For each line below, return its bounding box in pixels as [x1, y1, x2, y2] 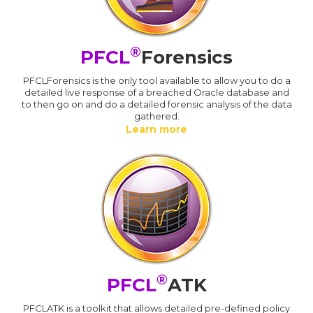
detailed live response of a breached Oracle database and [24, 86, 289, 98]
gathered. [133, 110, 180, 122]
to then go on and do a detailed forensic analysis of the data [21, 98, 292, 110]
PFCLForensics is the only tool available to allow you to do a [22, 74, 291, 86]
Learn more [126, 122, 187, 136]
